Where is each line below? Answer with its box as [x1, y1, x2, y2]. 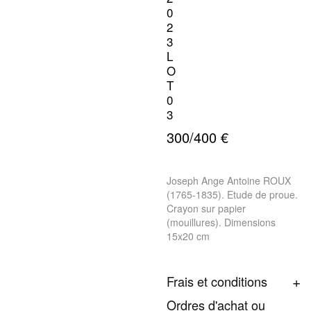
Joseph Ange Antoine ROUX [167, 173, 291, 187]
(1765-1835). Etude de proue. [167, 187, 298, 201]
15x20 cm [167, 228, 210, 243]
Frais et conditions [167, 271, 267, 290]
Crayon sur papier [167, 201, 246, 215]
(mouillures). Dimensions [167, 215, 276, 229]
